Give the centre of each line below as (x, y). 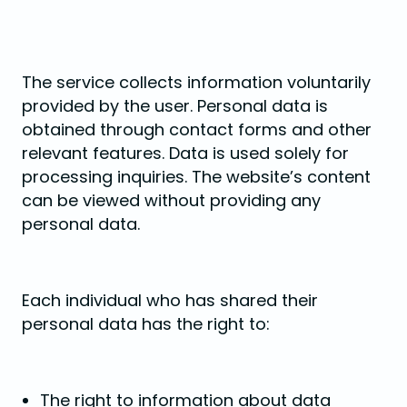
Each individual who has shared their (170, 300)
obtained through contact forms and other (197, 129)
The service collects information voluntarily (196, 82)
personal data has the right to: (146, 324)
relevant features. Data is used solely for (185, 153)
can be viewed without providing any (171, 200)
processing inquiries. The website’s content (196, 177)
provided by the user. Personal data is (175, 106)
